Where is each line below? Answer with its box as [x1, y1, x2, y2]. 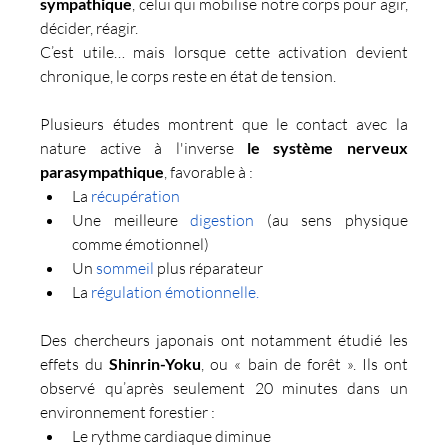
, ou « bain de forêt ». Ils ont [201, 353, 408, 374]
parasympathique [40, 161, 165, 181]
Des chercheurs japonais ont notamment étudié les [40, 329, 408, 350]
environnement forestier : [40, 401, 216, 422]
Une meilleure [72, 209, 191, 230]
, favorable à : [164, 161, 254, 182]
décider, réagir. [40, 17, 139, 38]
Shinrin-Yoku [109, 353, 202, 373]
